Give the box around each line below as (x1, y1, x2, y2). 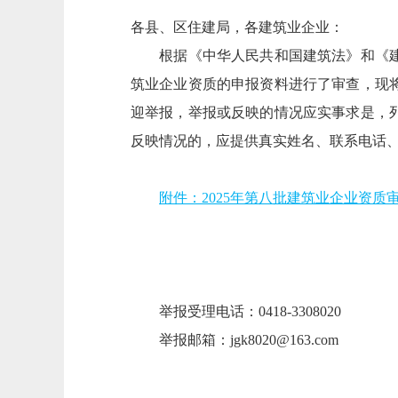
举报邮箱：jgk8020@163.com (131, 332, 338, 347)
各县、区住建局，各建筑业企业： (131, 20, 344, 35)
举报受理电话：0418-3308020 (131, 304, 341, 319)
